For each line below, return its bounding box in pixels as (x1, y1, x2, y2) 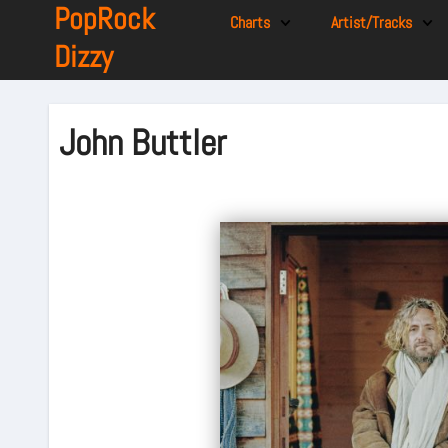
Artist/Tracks (331, 12, 413, 33)
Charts (229, 12, 270, 33)
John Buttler (59, 120, 226, 166)
